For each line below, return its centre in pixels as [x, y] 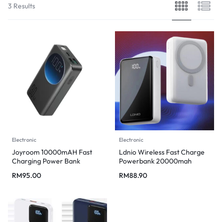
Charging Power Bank [46, 161]
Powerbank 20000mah [155, 161]
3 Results [22, 6]
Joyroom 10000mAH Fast [52, 152]
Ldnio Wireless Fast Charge [162, 152]
